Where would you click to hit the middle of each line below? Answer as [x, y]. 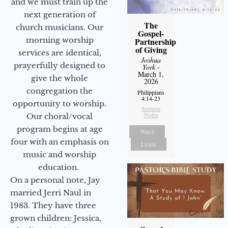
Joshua [151, 60]
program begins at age [60, 129]
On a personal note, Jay [55, 180]
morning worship [60, 40]
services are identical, [60, 52]
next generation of [60, 14]
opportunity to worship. [60, 103]
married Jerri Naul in [51, 192]
